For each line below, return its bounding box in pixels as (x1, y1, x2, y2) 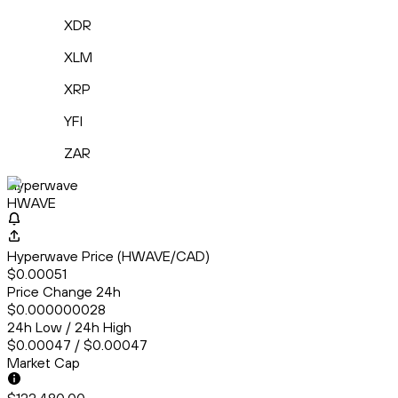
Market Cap (7, 354, 80, 372)
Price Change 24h (7, 283, 121, 301)
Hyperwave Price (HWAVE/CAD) (7, 247, 210, 266)
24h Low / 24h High (7, 318, 131, 337)
